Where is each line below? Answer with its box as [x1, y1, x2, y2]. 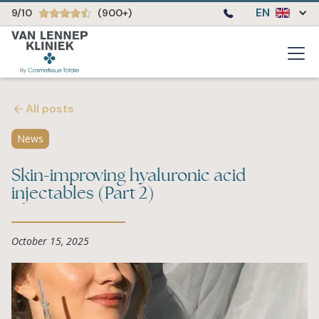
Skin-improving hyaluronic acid [11, 167, 246, 184]
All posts [26, 101, 74, 116]
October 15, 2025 [11, 234, 89, 248]
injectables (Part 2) [11, 185, 155, 202]
